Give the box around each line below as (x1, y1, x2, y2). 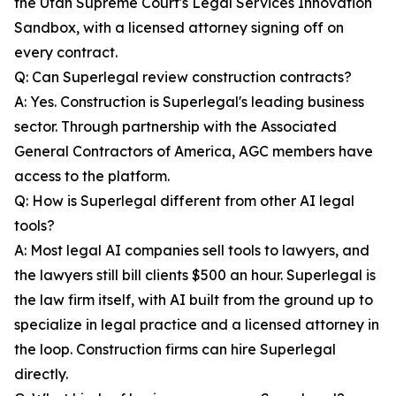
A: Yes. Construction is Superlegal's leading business (14, 93, 364, 111)
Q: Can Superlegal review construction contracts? (14, 68, 352, 87)
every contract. (14, 43, 118, 62)
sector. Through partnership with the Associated (14, 118, 337, 136)
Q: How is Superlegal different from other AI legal (14, 192, 354, 210)
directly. (14, 365, 68, 384)
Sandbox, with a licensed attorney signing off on (14, 19, 344, 37)
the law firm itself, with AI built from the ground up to (14, 291, 373, 309)
